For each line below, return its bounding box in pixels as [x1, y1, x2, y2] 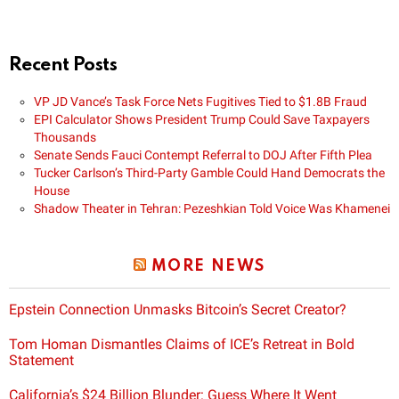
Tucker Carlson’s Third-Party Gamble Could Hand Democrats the [34, 166, 385, 181]
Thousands [34, 130, 96, 145]
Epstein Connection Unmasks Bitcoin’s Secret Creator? [9, 301, 346, 319]
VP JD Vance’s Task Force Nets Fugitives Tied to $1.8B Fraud [34, 94, 367, 110]
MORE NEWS [151, 258, 265, 275]
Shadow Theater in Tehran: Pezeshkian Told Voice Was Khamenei [34, 201, 390, 216]
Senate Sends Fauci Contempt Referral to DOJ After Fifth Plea [34, 148, 372, 163]
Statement [9, 352, 74, 370]
